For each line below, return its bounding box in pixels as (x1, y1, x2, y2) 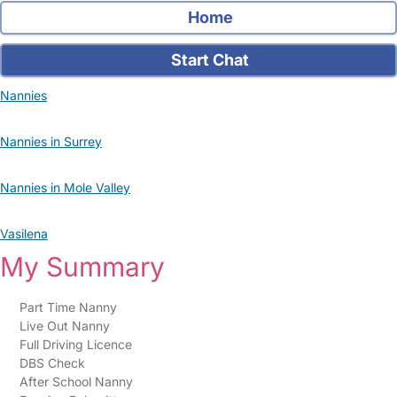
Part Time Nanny (19, 300, 117, 315)
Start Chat (167, 51, 250, 69)
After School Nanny (19, 374, 133, 389)
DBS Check (19, 355, 85, 370)
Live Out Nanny (19, 318, 110, 333)
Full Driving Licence (19, 337, 132, 352)
